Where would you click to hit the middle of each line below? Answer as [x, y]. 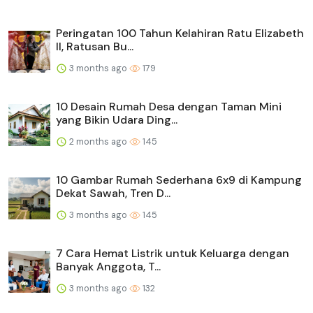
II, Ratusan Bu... [95, 46]
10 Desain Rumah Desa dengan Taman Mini [169, 106]
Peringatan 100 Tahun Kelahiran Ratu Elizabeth [180, 33]
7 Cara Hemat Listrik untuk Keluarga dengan [173, 253]
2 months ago [98, 141]
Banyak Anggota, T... [108, 266]
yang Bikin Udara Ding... [117, 119]
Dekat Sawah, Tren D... [113, 193]
